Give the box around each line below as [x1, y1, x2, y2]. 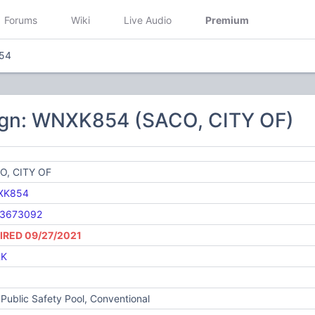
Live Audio [124, 13, 172, 26]
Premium [205, 13, 249, 26]
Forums [4, 13, 37, 26]
